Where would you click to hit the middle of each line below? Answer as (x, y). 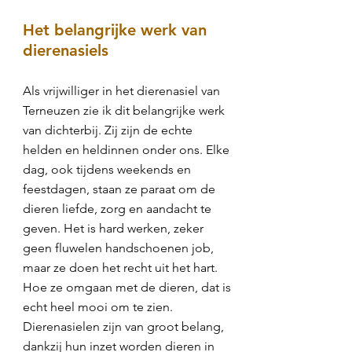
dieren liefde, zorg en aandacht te (117, 209)
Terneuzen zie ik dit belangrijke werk (124, 110)
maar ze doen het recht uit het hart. (120, 268)
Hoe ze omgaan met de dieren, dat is (127, 287)
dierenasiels (66, 50)
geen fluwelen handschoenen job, (118, 248)
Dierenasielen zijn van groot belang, (123, 326)
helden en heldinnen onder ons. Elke (126, 150)
